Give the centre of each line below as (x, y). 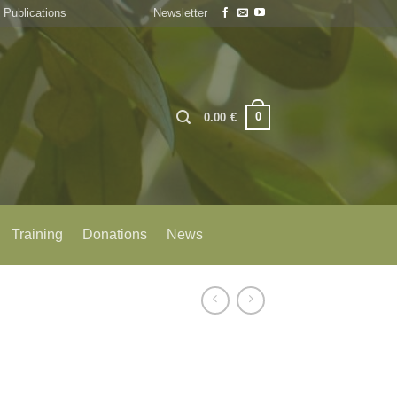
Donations (115, 234)
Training (38, 234)
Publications (35, 13)
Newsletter (180, 13)
